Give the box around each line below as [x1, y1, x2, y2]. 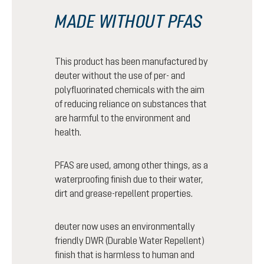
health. [55, 127, 81, 137]
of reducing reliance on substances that [55, 98, 207, 109]
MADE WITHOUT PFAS [55, 10, 203, 32]
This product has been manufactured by [55, 56, 208, 67]
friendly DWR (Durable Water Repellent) [55, 235, 204, 246]
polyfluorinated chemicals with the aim [55, 84, 204, 95]
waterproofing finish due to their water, [55, 174, 203, 184]
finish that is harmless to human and [55, 249, 194, 260]
